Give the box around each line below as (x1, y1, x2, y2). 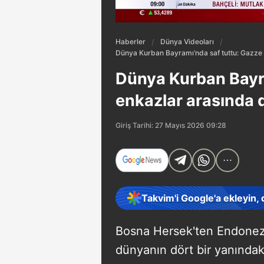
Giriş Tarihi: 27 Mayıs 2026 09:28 (115, 120, 226, 130)
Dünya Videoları (160, 37, 214, 46)
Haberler (115, 37, 146, 46)
